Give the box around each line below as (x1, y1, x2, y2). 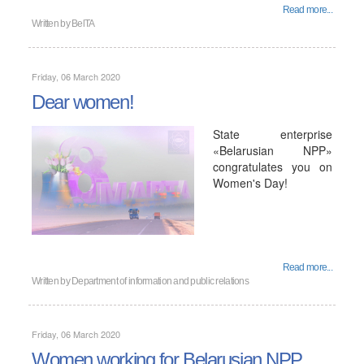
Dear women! (32, 91, 134, 113)
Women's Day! (213, 175, 288, 191)
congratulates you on (213, 158, 332, 175)
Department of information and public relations (71, 275, 249, 287)
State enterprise (213, 126, 332, 142)
